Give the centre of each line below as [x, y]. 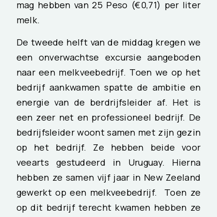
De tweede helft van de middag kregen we [108, 42]
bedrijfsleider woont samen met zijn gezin [108, 132]
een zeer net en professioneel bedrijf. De [108, 117]
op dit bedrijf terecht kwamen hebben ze [108, 208]
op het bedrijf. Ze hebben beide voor [108, 147]
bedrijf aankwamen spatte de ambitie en [108, 87]
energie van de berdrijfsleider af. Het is [108, 102]
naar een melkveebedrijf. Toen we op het [108, 72]
